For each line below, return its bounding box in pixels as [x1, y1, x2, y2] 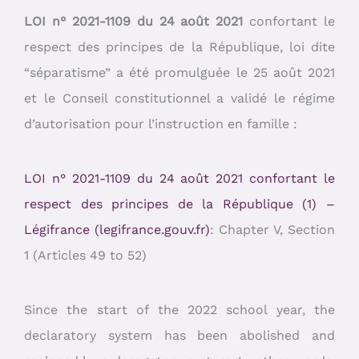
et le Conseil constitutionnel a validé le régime [24, 90, 335, 106]
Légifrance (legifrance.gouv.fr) [24, 221, 210, 237]
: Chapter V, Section [210, 221, 335, 237]
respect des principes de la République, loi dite [24, 38, 335, 54]
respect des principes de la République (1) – [24, 196, 335, 212]
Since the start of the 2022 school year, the [24, 302, 335, 318]
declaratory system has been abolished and [24, 328, 335, 344]
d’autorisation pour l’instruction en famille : [24, 115, 297, 131]
